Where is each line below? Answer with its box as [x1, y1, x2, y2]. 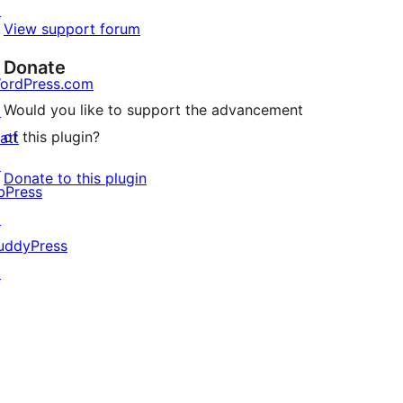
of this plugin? [4, 128, 100, 147]
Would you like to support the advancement [4, 101, 303, 120]
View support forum [4, 20, 140, 39]
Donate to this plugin [4, 169, 147, 188]
